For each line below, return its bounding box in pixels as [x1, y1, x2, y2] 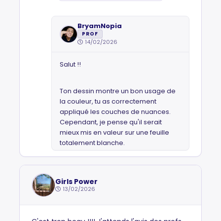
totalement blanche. [60, 138, 125, 147]
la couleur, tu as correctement [60, 97, 156, 106]
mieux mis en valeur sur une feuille [60, 128, 169, 137]
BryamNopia [77, 21, 122, 31]
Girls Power [55, 176, 98, 186]
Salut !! [60, 60, 81, 69]
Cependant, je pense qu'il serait [60, 117, 162, 127]
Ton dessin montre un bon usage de [60, 86, 176, 96]
